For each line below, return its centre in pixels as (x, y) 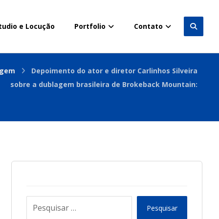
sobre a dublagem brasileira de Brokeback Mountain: (104, 84)
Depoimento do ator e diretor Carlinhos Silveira (115, 71)
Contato (148, 26)
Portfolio (90, 26)
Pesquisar (162, 208)
